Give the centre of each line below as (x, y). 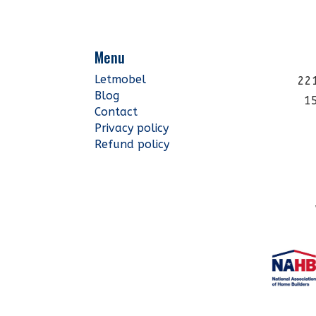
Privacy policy (132, 128)
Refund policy (132, 144)
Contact (116, 111)
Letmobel (122, 79)
